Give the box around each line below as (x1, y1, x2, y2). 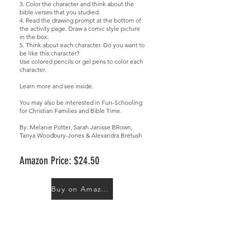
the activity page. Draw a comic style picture (20, 25, 140, 32)
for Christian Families (20, 107, 77, 114)
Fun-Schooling (102, 99, 142, 106)
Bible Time (90, 107, 120, 114)
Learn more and (20, 82, 64, 90)
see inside (64, 82, 92, 90)
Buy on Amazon (101, 184, 109, 194)
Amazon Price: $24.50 (20, 154, 100, 167)
